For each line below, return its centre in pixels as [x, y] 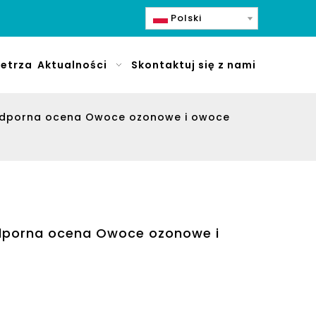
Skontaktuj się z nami [193, 65]
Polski [186, 18]
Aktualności [72, 65]
